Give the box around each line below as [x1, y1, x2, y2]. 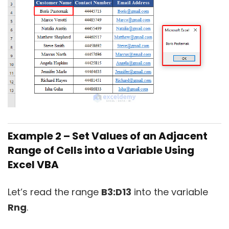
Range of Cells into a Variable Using [8, 143, 194, 158]
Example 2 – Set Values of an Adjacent [8, 129, 208, 144]
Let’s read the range [8, 186, 101, 199]
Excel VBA [8, 157, 59, 172]
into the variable [131, 186, 208, 199]
